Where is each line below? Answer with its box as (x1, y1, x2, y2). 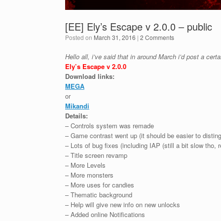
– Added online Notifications (65, 210, 145, 219)
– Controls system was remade (65, 121, 154, 130)
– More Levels (65, 160, 106, 170)
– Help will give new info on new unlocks (65, 200, 180, 209)
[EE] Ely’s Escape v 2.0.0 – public (65, 19, 212, 34)
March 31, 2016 (94, 33, 136, 41)
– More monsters (65, 170, 113, 180)
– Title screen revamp (65, 150, 127, 160)
